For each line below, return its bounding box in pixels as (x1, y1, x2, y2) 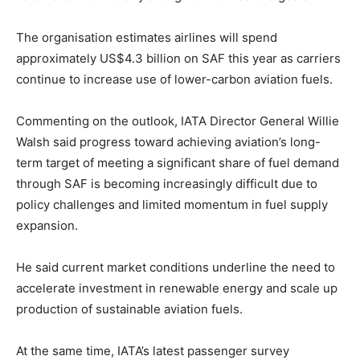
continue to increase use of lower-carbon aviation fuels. (16, 72, 333, 88)
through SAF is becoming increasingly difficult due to (16, 176, 317, 192)
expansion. (16, 218, 78, 234)
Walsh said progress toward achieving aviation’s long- (16, 134, 321, 150)
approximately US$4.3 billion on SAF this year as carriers (16, 51, 341, 67)
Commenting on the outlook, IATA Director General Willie (16, 113, 339, 129)
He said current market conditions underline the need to (16, 260, 335, 276)
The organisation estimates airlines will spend (16, 30, 277, 46)
